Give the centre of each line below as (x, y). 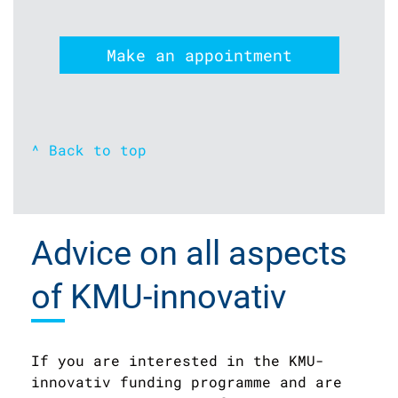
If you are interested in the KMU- (178, 361)
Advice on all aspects (189, 254)
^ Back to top (89, 150)
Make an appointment (199, 56)
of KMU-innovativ (159, 297)
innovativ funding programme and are (187, 382)
